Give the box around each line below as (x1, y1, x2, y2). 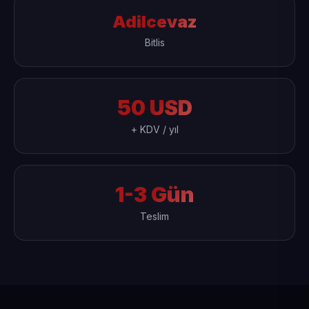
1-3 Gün (114, 182, 195, 207)
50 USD (117, 95, 192, 120)
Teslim (140, 210, 169, 222)
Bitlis (144, 37, 165, 48)
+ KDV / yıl (130, 123, 179, 135)
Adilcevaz (112, 12, 197, 32)
